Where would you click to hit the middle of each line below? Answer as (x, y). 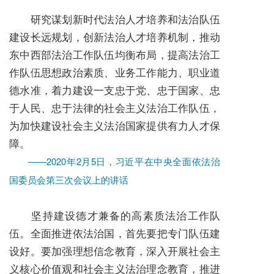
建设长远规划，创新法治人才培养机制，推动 (115, 36)
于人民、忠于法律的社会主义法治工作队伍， (115, 107)
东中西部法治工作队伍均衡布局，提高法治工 (115, 54)
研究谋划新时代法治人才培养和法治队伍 (115, 18)
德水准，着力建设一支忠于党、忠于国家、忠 (115, 89)
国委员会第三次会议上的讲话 (69, 179)
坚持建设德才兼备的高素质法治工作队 (115, 215)
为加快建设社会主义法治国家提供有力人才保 (115, 125)
